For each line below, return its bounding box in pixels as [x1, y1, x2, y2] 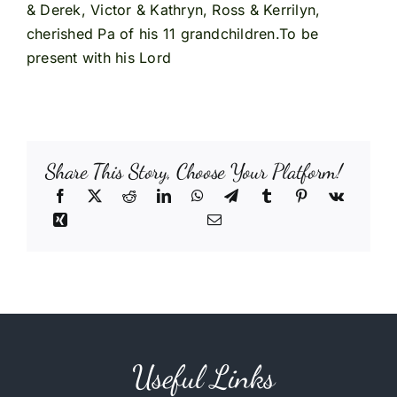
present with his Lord [26, 49, 172, 67]
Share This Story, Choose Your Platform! [44, 159, 342, 185]
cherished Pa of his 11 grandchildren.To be [26, 25, 319, 43]
